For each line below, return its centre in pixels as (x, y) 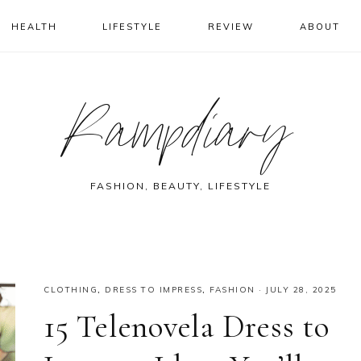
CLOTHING (71, 290)
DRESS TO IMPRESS (154, 290)
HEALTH (34, 27)
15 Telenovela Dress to (187, 326)
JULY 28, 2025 (301, 290)
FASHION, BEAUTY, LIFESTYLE (180, 186)
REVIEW (231, 27)
